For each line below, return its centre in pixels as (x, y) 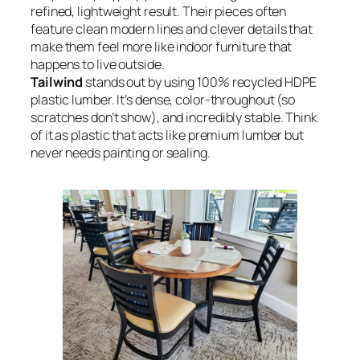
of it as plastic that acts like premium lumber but (167, 135)
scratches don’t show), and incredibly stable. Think (174, 118)
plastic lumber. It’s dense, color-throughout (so (163, 100)
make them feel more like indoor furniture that (162, 47)
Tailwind (57, 82)
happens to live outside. (98, 65)
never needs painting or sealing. (121, 153)
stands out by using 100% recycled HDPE (200, 82)
